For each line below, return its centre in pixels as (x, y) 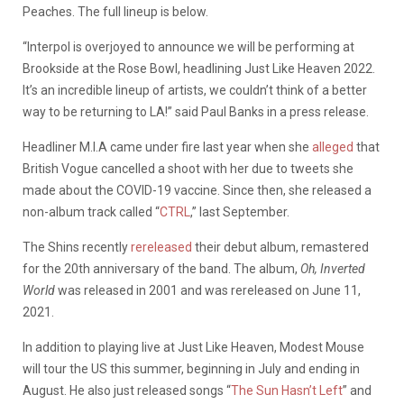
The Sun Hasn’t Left (287, 390)
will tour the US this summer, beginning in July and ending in (191, 368)
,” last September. (241, 211)
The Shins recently (77, 247)
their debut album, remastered (280, 247)
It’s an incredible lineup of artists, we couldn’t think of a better (195, 90)
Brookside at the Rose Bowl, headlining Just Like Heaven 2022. (199, 68)
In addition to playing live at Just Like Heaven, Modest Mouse (193, 347)
